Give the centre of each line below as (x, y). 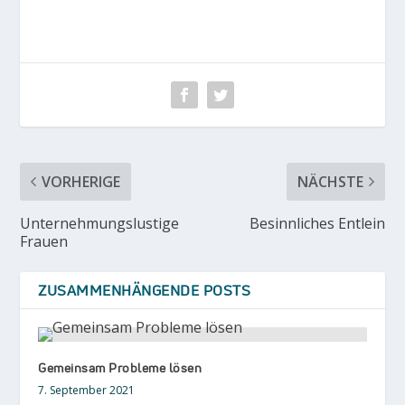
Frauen (44, 241)
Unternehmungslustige (100, 223)
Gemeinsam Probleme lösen (120, 367)
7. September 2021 (87, 390)
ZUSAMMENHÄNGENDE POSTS (145, 290)
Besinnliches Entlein (317, 223)
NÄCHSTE (330, 181)
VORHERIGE (81, 181)
